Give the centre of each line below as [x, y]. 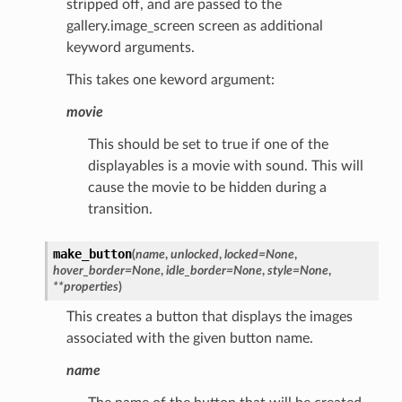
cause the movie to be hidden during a [207, 187]
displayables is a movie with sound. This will [225, 166]
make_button [92, 253]
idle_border [196, 270]
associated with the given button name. [189, 338]
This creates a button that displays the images [209, 316]
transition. [120, 209]
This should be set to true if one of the [208, 144]
